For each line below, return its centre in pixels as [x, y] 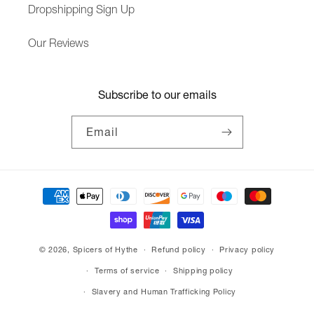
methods [47, 209]
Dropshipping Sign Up [81, 9]
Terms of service [127, 271]
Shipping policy [203, 271]
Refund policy [179, 250]
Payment [47, 190]
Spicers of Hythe [105, 249]
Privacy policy [247, 250]
